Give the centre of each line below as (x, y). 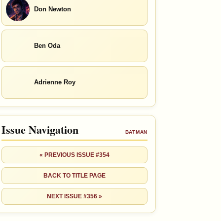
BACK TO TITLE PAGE (74, 175)
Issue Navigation (40, 129)
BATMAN (136, 132)
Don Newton (53, 9)
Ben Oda (47, 46)
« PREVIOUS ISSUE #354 (74, 155)
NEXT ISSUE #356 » (74, 196)
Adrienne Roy (55, 82)
